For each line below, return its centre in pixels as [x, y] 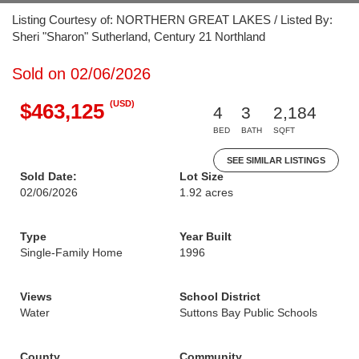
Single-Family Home [71, 252]
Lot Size [202, 176]
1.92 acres [206, 192]
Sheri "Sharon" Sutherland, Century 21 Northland [139, 36]
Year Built [206, 236]
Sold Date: [48, 176]
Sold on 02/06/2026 [81, 74]
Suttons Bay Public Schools [248, 313]
